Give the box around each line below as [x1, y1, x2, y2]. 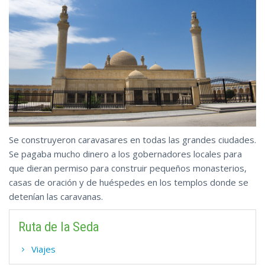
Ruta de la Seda [18, 218, 99, 234]
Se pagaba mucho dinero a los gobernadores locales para [9, 147, 242, 160]
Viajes [31, 243, 56, 255]
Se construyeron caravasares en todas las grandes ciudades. [9, 133, 256, 146]
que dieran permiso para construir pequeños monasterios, [9, 161, 247, 174]
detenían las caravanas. [9, 190, 103, 202]
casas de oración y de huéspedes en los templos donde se [9, 176, 248, 188]
